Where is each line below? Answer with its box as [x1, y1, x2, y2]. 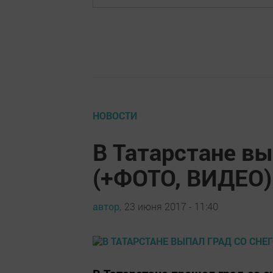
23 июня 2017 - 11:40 [124, 199, 218, 213]
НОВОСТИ [93, 109, 137, 122]
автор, [93, 199, 121, 213]
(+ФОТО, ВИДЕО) [93, 162, 272, 193]
